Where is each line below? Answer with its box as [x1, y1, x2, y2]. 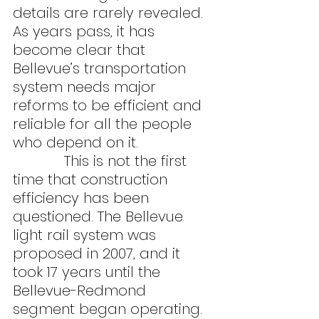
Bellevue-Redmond [13, 281, 150, 301]
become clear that [13, 40, 150, 61]
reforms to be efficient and [13, 95, 206, 116]
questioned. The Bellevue [13, 206, 187, 227]
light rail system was [13, 225, 160, 246]
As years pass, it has [13, 21, 159, 42]
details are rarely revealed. [13, 3, 207, 23]
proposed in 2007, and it [13, 244, 184, 264]
